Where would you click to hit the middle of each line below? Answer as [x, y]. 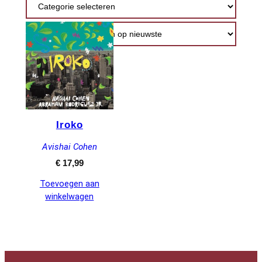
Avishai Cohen [69, 147]
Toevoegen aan [69, 184]
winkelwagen [70, 197]
